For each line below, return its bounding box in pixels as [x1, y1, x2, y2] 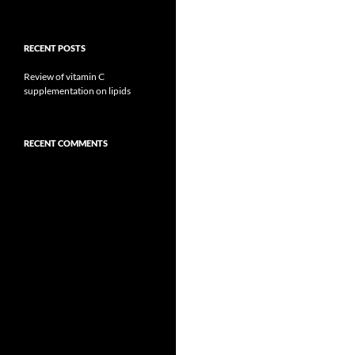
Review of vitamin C [24, 71, 105, 82]
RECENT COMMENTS [24, 138, 108, 148]
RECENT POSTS [24, 43, 86, 53]
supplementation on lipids [24, 85, 131, 97]
